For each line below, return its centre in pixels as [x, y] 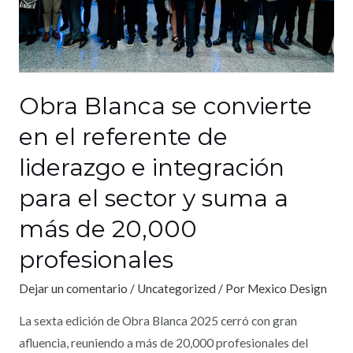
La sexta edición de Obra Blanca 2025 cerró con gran [158, 320]
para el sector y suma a [153, 199]
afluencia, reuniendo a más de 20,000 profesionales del [163, 342]
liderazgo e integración [151, 168]
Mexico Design [287, 289]
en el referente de [123, 137]
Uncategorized [176, 289]
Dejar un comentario [73, 289]
